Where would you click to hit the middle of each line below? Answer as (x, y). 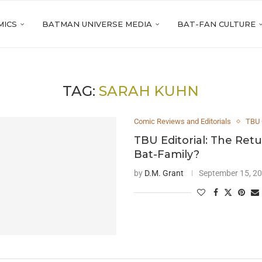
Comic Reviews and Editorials (183, 121)
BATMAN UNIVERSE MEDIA (97, 24)
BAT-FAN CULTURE (216, 24)
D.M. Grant (164, 173)
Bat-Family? (167, 154)
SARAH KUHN (149, 91)
